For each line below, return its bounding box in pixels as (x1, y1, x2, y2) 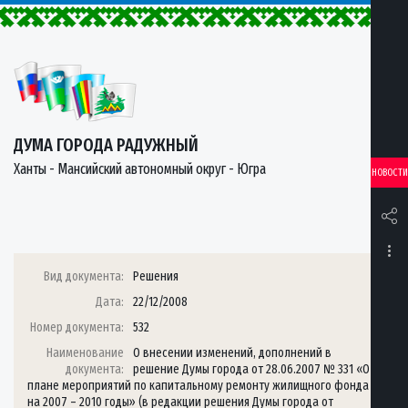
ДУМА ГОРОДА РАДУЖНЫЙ (14, 134, 199, 156)
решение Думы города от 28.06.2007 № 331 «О (133, 362, 371, 377)
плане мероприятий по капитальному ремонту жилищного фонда (27, 378, 369, 393)
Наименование (46, 345, 125, 361)
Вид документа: (44, 269, 125, 284)
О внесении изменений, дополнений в (133, 345, 332, 361)
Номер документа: (30, 320, 125, 335)
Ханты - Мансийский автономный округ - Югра (14, 160, 266, 178)
